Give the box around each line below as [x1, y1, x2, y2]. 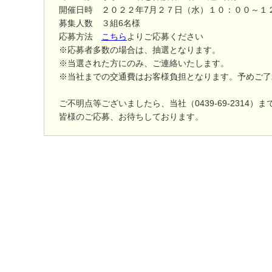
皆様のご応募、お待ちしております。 [59, 112, 203, 121]
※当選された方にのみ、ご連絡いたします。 [59, 58, 229, 68]
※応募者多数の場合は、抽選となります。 [59, 45, 220, 55]
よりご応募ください [127, 32, 203, 41]
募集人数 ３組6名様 [59, 18, 140, 28]
